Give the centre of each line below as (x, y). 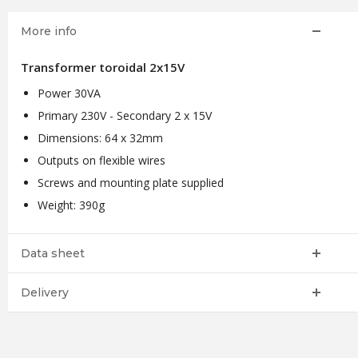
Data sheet (52, 253)
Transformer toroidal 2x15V (102, 67)
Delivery (44, 292)
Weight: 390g (71, 205)
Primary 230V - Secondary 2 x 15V (124, 115)
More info (48, 31)
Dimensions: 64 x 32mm (100, 138)
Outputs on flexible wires (101, 160)
